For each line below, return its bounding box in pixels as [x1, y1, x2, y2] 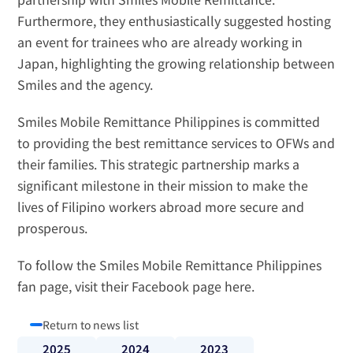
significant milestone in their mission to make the [17, 176, 309, 195]
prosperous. [17, 218, 88, 238]
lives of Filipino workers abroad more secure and [17, 197, 305, 217]
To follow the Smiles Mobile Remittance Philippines [17, 255, 322, 275]
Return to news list [43, 317, 139, 333]
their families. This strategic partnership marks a [17, 154, 300, 174]
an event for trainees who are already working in [17, 32, 303, 52]
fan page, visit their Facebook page [17, 277, 225, 296]
